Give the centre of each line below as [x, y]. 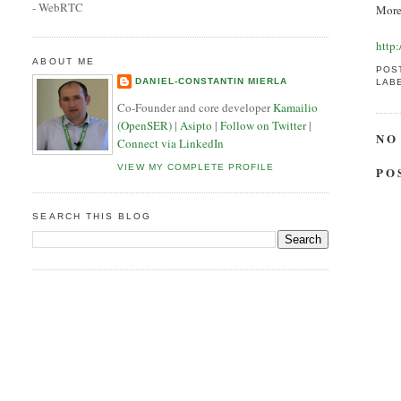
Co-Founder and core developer [196, 107]
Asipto [196, 125]
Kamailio [296, 107]
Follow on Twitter [264, 125]
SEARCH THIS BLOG [92, 217]
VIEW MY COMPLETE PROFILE [196, 167]
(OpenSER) [145, 125]
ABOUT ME [64, 61]
